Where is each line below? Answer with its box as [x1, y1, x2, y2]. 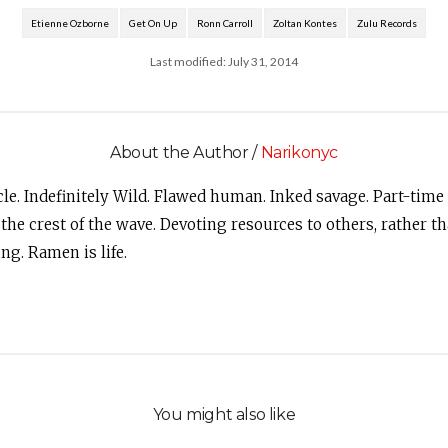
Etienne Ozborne [31, 17, 109, 29]
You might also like [152, 405, 296, 424]
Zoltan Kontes [273, 17, 337, 29]
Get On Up [129, 17, 177, 29]
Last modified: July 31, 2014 [150, 54, 298, 69]
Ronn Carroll [197, 17, 253, 29]
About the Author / [110, 143, 261, 162]
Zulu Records [357, 17, 417, 29]
